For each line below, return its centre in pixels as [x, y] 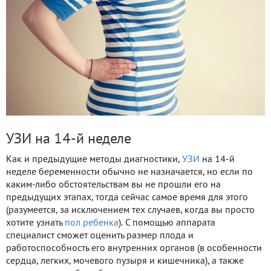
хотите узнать [35, 223]
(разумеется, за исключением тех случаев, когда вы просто [130, 210]
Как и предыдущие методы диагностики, [94, 159]
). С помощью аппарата [167, 223]
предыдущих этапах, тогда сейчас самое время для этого [127, 198]
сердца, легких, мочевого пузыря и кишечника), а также [125, 261]
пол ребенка [92, 223]
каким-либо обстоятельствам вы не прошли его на [113, 185]
